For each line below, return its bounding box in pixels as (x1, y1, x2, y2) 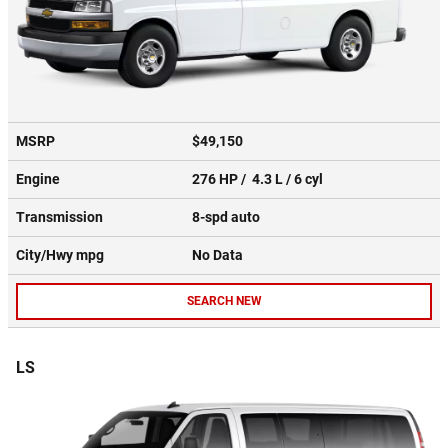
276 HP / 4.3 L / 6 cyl (192, 171, 326, 188)
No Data (192, 247, 249, 264)
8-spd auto (192, 209, 263, 226)
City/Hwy (16, 247, 76, 264)
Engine (16, 171, 60, 188)
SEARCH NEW (186, 293, 262, 308)
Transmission (16, 209, 103, 226)
